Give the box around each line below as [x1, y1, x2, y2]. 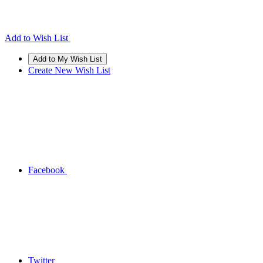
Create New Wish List [28, 65, 110, 75]
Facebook [28, 165, 65, 175]
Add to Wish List [5, 33, 68, 43]
